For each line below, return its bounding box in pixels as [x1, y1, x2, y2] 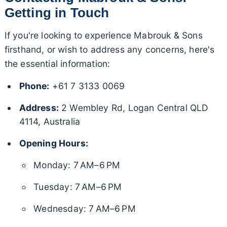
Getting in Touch [4, 6, 109, 20]
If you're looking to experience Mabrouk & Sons [4, 30, 203, 41]
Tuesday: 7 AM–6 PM [33, 181, 122, 193]
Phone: [19, 81, 50, 92]
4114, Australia [19, 116, 81, 127]
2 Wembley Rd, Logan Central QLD [58, 102, 209, 113]
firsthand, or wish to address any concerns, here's [4, 44, 215, 55]
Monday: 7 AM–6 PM [33, 160, 121, 171]
